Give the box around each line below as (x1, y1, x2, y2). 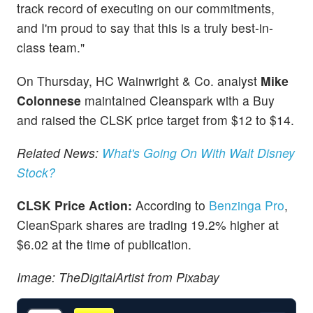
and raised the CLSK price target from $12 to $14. (17, 110, 294, 129)
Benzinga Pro (209, 196, 284, 214)
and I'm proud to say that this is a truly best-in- (17, 19, 273, 37)
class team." (17, 38, 85, 57)
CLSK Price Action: (17, 196, 132, 214)
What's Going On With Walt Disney (102, 143, 295, 161)
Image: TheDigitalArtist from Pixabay (17, 268, 219, 286)
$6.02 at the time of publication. (17, 235, 191, 253)
